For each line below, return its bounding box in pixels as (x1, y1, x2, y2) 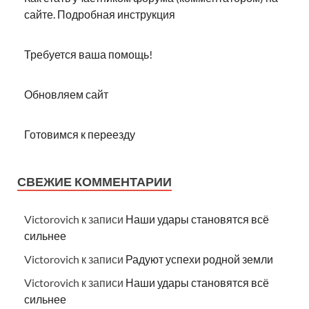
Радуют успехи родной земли (126, 252, 273, 266)
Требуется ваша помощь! (24, 47, 152, 61)
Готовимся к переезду (24, 127, 135, 141)
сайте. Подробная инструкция (24, 7, 175, 21)
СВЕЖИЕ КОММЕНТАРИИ (17, 174, 172, 189)
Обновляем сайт (24, 87, 108, 101)
